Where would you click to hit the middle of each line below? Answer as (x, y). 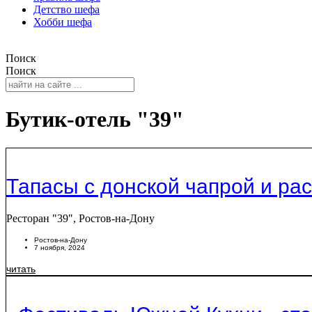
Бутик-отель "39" (95, 119)
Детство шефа (67, 9)
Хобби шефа (63, 22)
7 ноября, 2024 (60, 248)
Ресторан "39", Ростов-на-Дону (80, 219)
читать (21, 269)
